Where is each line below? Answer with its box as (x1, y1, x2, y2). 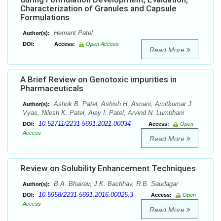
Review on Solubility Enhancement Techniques (20, 163, 196, 174)
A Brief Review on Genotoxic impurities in (20, 74, 177, 85)
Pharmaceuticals (20, 83, 83, 94)
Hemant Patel (52, 29, 93, 37)
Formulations (20, 12, 70, 23)
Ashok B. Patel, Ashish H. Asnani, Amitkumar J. (52, 100, 193, 108)
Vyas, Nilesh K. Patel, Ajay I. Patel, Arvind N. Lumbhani (23, 109, 184, 117)
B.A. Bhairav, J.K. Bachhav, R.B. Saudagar (52, 180, 178, 188)
